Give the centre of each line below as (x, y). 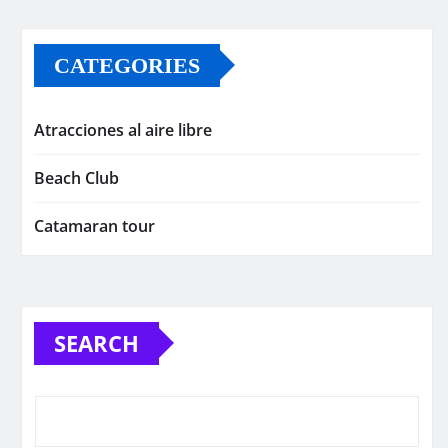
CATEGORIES (127, 65)
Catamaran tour (94, 225)
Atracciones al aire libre (123, 129)
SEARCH (96, 342)
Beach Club (76, 177)
